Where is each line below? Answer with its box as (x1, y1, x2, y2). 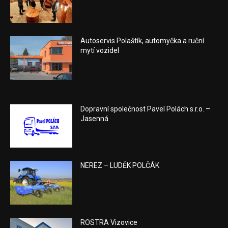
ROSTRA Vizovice (80, 218, 138, 227)
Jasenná (80, 114, 109, 123)
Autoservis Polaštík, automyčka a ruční (80, 37, 205, 45)
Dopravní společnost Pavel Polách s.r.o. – (80, 104, 211, 113)
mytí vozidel (80, 46, 120, 55)
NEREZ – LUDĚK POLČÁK (80, 161, 160, 170)
